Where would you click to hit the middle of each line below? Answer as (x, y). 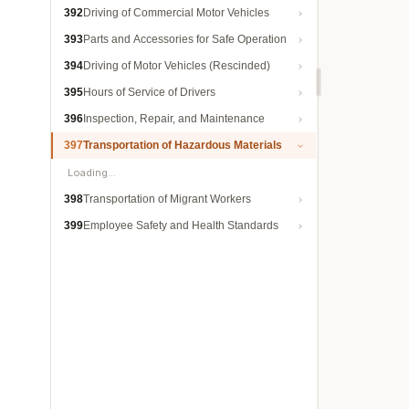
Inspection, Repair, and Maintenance (174, 119)
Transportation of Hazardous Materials (183, 145)
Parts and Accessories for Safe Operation (185, 39)
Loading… (92, 173)
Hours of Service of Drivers (149, 92)
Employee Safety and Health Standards (181, 225)
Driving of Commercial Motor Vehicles (176, 13)
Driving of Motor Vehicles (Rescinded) (177, 66)
